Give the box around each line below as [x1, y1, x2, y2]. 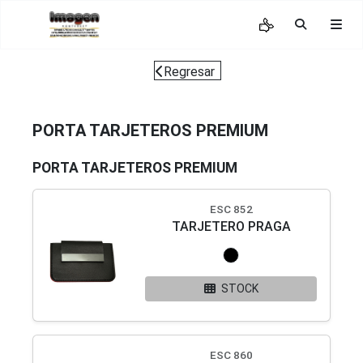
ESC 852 [209, 203, 253, 216]
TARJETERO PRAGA [171, 219, 291, 235]
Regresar [164, 64, 215, 80]
